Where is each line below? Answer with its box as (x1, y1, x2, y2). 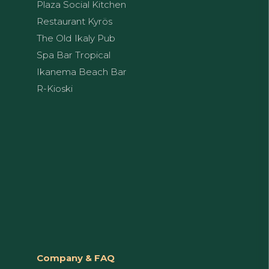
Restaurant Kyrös (37, 15, 112, 27)
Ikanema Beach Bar (37, 65, 127, 77)
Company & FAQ (37, 252, 115, 264)
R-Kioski (37, 82, 73, 94)
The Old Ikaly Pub (37, 32, 115, 44)
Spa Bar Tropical (37, 49, 110, 61)
